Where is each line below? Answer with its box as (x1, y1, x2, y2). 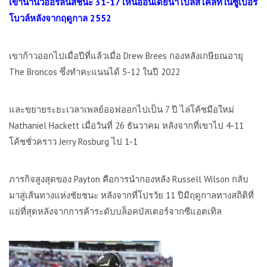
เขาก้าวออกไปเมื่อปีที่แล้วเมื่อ (9, 50, 123, 61)
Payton (74, 173, 103, 185)
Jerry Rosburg (59, 136, 111, 147)
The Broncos (9, 66, 60, 77)
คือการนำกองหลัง (103, 173, 172, 185)
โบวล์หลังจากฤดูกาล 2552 (9, 13, 111, 24)
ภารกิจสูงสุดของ (9, 173, 74, 185)
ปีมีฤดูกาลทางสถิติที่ (175, 190, 254, 201)
